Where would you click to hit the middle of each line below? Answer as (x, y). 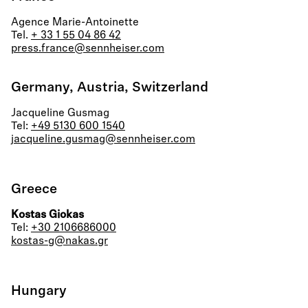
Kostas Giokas (47, 215)
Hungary (39, 291)
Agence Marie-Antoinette (75, 23)
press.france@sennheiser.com (88, 49)
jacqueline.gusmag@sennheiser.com (103, 140)
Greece (34, 190)
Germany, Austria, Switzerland (110, 88)
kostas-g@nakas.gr (59, 241)
